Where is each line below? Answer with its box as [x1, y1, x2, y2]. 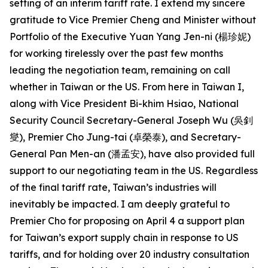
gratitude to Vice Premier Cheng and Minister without [10, 14, 256, 26]
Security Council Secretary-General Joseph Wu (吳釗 [10, 114, 253, 126]
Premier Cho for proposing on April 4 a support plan [10, 215, 245, 227]
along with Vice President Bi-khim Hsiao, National [10, 98, 239, 109]
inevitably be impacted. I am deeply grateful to [10, 198, 230, 210]
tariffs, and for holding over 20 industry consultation [10, 248, 249, 260]
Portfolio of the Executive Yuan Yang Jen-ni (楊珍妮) [10, 31, 251, 42]
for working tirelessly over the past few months [10, 47, 223, 59]
